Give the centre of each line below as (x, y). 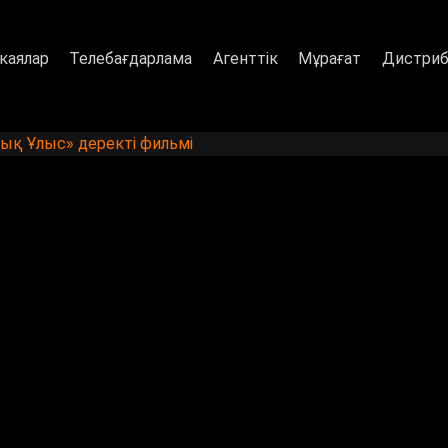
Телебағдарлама (131, 58)
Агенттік (245, 58)
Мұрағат (330, 58)
